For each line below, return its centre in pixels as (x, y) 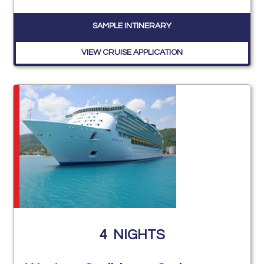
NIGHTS (139, 235)
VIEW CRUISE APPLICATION (132, 53)
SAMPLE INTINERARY (132, 26)
